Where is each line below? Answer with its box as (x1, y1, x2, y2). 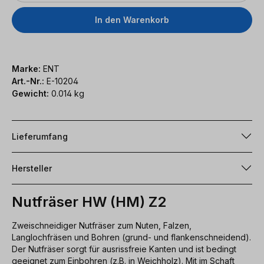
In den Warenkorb (95, 14, 169, 25)
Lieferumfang (12, 131, 68, 141)
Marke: (12, 63, 41, 74)
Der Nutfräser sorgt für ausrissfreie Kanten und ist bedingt (12, 243, 236, 254)
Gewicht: (12, 88, 49, 98)
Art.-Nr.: (12, 75, 47, 86)
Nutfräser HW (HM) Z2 (12, 193, 166, 210)
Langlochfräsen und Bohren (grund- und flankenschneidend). (12, 232, 251, 242)
